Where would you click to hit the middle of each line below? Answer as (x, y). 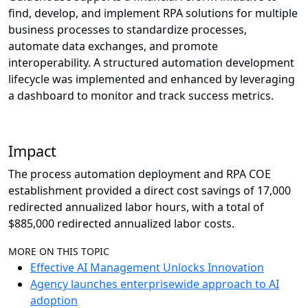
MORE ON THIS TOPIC (59, 252)
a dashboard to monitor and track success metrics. (141, 96)
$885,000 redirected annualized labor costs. (121, 224)
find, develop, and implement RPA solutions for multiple (153, 13)
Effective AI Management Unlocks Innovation (147, 268)
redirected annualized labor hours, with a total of (136, 207)
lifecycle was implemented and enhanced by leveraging (152, 79)
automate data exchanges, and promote (113, 46)
